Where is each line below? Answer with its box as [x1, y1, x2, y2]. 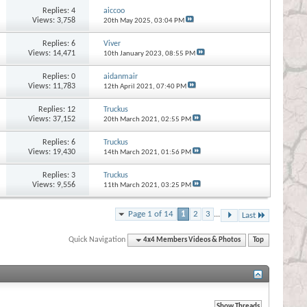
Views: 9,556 [32, 180, 76, 189]
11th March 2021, [103, 181, 161, 189]
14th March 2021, [103, 148, 161, 156]
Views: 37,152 [28, 114, 76, 123]
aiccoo [103, 6, 125, 15]
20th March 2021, [103, 115, 161, 123]
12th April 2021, [103, 82, 156, 90]
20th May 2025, [103, 16, 154, 25]
